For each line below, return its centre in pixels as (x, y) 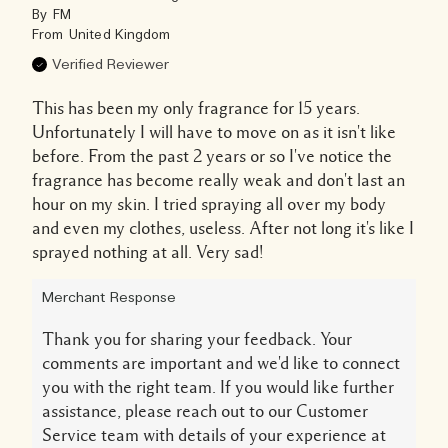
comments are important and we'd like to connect (221, 362)
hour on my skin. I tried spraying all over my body (209, 203)
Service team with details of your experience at (214, 434)
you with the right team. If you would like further (218, 386)
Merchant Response (109, 297)
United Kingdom (119, 35)
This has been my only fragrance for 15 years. (196, 107)
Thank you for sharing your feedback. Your (197, 338)
